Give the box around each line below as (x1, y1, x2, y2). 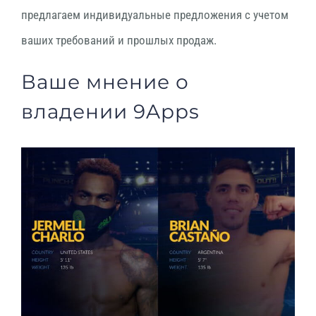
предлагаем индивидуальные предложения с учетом (21, 8, 288, 22)
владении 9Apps (21, 99, 200, 123)
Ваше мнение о (21, 70, 189, 94)
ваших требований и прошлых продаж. (21, 33, 217, 47)
